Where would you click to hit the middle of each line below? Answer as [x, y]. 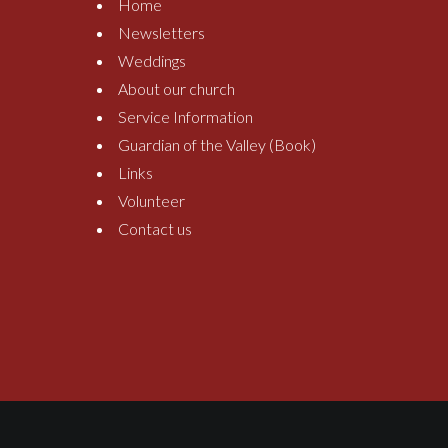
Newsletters [161, 33]
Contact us [155, 229]
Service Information [185, 117]
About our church [176, 89]
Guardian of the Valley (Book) [217, 145]
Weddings [152, 61]
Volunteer [151, 201]
